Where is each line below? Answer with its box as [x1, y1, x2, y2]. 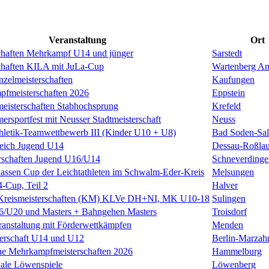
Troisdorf [212, 206, 247, 217]
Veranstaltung [49, 34, 106, 45]
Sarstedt [212, 47, 242, 58]
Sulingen [212, 193, 246, 204]
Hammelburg [212, 246, 262, 256]
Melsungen [212, 166, 254, 177]
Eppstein [212, 87, 245, 98]
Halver [212, 180, 238, 190]
